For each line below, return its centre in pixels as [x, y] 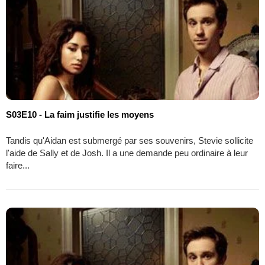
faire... [18, 165]
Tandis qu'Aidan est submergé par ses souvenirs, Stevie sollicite [130, 140]
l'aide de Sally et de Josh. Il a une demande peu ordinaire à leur [127, 153]
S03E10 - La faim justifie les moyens [80, 114]
